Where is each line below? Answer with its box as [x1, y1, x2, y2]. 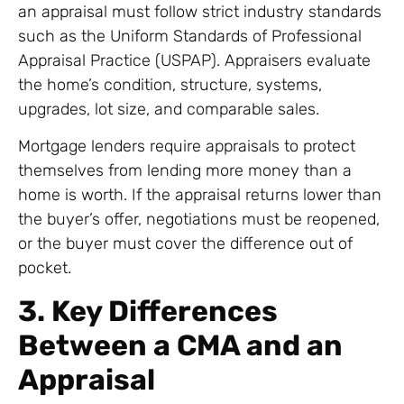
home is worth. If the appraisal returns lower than [18, 185, 381, 206]
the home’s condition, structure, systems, [18, 74, 322, 95]
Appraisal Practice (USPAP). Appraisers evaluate [18, 50, 371, 70]
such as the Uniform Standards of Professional [18, 25, 362, 46]
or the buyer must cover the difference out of [18, 234, 353, 254]
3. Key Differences [18, 293, 278, 328]
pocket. [18, 258, 71, 279]
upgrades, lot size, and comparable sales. [18, 98, 319, 119]
